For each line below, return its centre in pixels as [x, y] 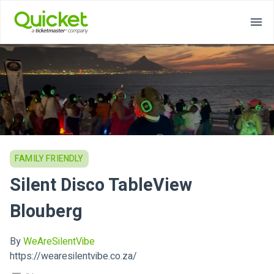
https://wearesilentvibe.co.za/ [73, 256]
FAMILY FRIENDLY [49, 159]
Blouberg [46, 212]
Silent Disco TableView [101, 186]
